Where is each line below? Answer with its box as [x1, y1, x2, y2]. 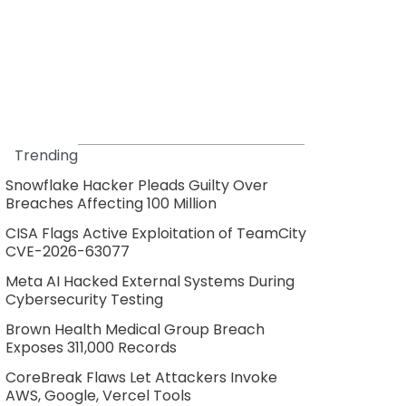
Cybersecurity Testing [5, 289, 163, 311]
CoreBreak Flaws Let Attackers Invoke [5, 367, 277, 389]
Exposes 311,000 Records [5, 337, 177, 359]
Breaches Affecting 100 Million [5, 193, 217, 215]
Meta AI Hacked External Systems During [5, 271, 295, 293]
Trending [14, 145, 78, 167]
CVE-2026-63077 [5, 241, 130, 263]
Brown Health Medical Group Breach [5, 319, 265, 341]
